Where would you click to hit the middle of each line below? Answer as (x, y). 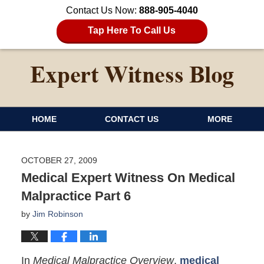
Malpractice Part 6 (76, 196)
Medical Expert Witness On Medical (128, 177)
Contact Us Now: (103, 10)
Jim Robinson (57, 214)
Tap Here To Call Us (132, 30)
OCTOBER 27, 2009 (59, 160)
